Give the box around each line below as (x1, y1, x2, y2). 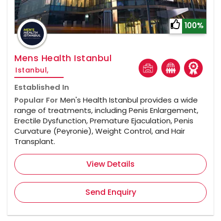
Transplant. (14, 136, 55, 147)
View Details (86, 158, 135, 170)
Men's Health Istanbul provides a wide (60, 94, 198, 105)
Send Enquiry (85, 186, 136, 198)
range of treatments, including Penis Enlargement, (14, 105, 198, 115)
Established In (14, 81, 69, 92)
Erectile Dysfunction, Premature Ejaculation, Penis (14, 115, 193, 126)
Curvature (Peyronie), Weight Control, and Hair (14, 125, 185, 136)
